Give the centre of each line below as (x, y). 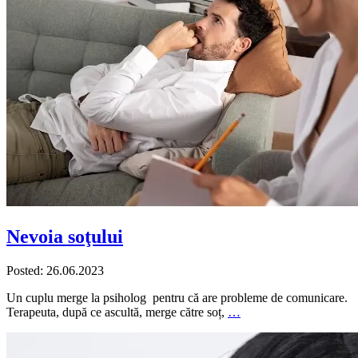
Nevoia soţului (65, 236)
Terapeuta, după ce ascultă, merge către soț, (117, 312)
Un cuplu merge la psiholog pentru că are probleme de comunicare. (177, 297)
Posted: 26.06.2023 (55, 270)
